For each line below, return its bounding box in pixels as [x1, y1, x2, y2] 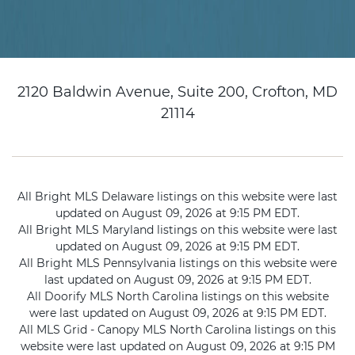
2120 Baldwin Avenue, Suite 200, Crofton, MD [17, 83, 338, 101]
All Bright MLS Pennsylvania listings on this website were [18, 256, 337, 271]
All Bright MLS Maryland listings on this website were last [17, 223, 338, 238]
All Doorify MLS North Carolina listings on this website [26, 289, 329, 304]
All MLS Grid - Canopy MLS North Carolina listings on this [19, 323, 336, 338]
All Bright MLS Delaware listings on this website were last [17, 189, 338, 204]
